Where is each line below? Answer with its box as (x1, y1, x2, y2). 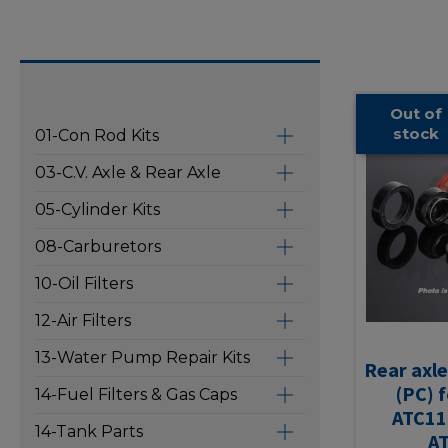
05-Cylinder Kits (35, 200, 160, 219)
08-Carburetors (35, 237, 161, 256)
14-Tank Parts (35, 422, 143, 441)
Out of (389, 103, 442, 123)
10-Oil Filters (35, 274, 133, 293)
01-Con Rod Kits (35, 126, 159, 145)
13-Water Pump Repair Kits (35, 348, 250, 367)
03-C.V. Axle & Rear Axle (35, 163, 221, 182)
